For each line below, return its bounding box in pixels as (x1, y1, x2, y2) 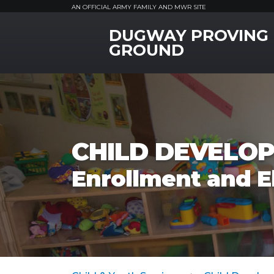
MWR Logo (71, 26, 125, 38)
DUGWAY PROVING (109, 26, 268, 45)
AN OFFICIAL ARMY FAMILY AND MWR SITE (72, 3, 206, 11)
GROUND (109, 40, 184, 60)
